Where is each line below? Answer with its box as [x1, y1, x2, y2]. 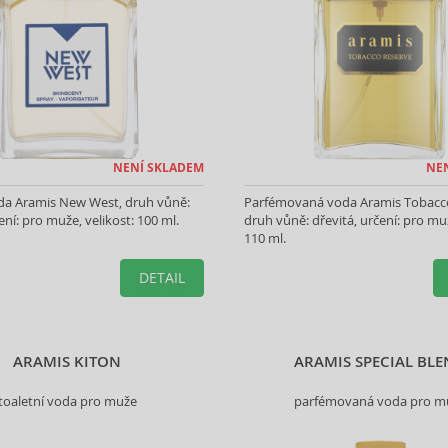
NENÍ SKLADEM [112, 159, 204, 176]
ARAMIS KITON [13, 351, 122, 372]
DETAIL [138, 268, 185, 287]
